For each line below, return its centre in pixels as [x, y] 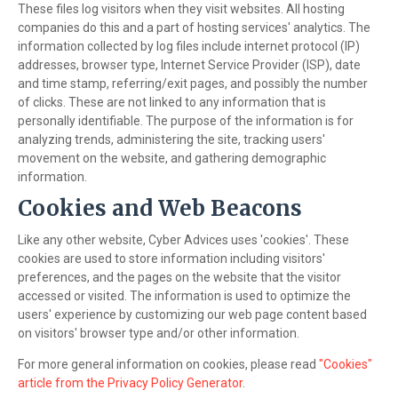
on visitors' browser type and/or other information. [159, 334]
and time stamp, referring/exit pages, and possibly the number [193, 84]
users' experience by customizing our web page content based [192, 315]
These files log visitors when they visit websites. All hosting [181, 9]
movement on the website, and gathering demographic [172, 159]
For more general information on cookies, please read [168, 365]
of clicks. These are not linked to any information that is [172, 103]
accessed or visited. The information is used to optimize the [184, 296]
